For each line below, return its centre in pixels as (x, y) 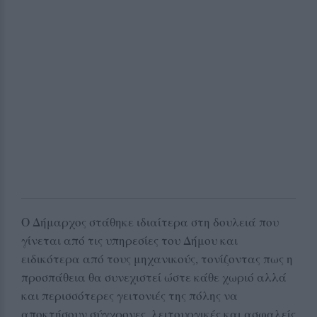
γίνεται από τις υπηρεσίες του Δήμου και (129, 241)
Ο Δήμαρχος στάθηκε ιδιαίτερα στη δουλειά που (150, 222)
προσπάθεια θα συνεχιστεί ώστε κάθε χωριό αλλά (154, 277)
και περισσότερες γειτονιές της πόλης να (129, 296)
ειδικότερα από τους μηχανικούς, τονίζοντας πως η (157, 259)
